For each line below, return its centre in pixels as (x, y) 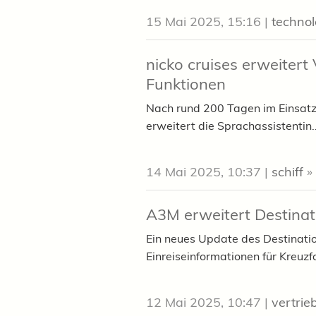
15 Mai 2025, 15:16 (203, 22)
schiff (287, 172)
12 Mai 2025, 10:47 (203, 303)
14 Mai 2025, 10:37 (203, 172)
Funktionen (186, 84)
